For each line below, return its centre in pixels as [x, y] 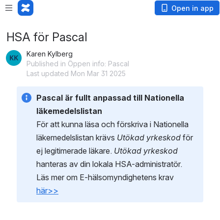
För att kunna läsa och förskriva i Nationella [112, 124]
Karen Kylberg [50, 54]
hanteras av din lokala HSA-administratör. [109, 164]
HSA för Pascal [47, 37]
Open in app [192, 8]
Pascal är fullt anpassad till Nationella [110, 98]
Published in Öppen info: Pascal [78, 64]
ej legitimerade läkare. [75, 151]
